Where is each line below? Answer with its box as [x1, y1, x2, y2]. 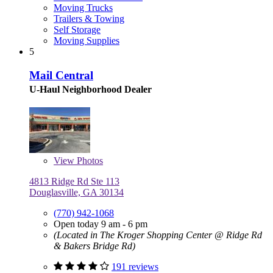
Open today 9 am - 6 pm [54, 218, 147, 229]
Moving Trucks [54, 2, 113, 13]
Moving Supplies [54, 35, 119, 46]
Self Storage [54, 24, 101, 35]
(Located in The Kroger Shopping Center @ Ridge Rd [54, 229, 262, 240]
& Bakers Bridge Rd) [54, 240, 135, 251]
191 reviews [112, 261, 158, 272]
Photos [74, 155, 103, 166]
